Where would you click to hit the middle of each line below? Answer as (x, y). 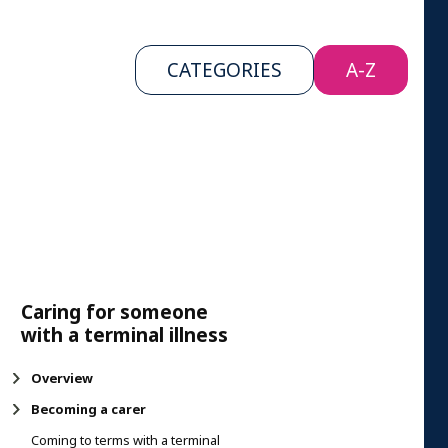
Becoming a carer (88, 409)
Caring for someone (114, 311)
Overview (62, 378)
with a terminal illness (124, 334)
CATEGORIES (224, 70)
